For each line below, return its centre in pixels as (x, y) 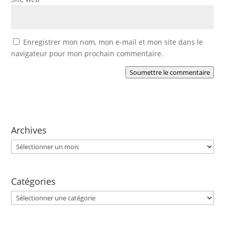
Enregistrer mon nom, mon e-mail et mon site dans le (113, 42)
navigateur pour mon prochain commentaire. (87, 53)
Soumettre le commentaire (170, 72)
